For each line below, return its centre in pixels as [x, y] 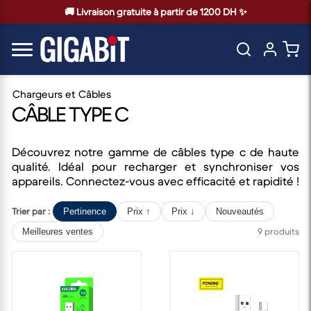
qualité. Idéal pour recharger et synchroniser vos [155, 167]
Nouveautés [240, 211]
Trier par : [31, 211]
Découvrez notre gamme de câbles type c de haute [155, 152]
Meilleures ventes [58, 231]
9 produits [278, 231]
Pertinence [85, 211]
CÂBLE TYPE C [70, 114]
